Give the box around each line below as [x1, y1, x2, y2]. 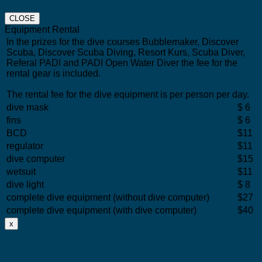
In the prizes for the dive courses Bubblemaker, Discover [6, 36, 239, 47]
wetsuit [6, 166, 36, 177]
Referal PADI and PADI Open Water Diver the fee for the [6, 57, 237, 68]
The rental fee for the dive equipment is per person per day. [6, 89, 249, 99]
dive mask [6, 102, 49, 112]
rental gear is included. [6, 68, 101, 78]
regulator [6, 140, 43, 151]
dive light [6, 179, 44, 189]
